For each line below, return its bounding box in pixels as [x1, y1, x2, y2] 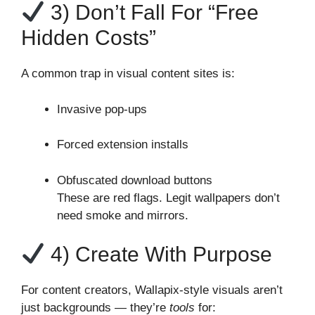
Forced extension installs [57, 138, 188, 152]
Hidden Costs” [21, 26, 156, 50]
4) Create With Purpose [45, 243, 273, 266]
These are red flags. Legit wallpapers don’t [57, 191, 280, 205]
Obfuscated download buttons [57, 173, 212, 187]
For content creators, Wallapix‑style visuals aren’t [21, 283, 283, 297]
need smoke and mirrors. [57, 208, 188, 222]
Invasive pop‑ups [57, 102, 147, 116]
